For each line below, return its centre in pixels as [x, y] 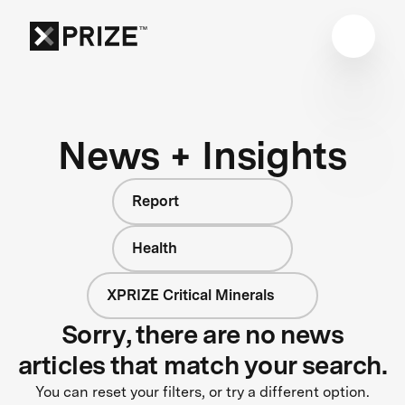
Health [155, 248]
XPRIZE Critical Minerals [190, 295]
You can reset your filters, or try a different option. [202, 391]
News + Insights [202, 155]
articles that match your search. [202, 365]
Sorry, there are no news [202, 334]
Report [155, 201]
